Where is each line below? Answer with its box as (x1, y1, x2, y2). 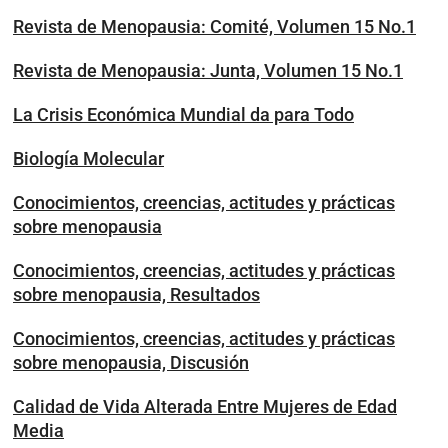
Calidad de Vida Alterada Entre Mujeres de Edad (13, 396, 397, 417)
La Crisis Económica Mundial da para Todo (13, 104, 354, 125)
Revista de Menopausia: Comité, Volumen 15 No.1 (13, 16, 416, 37)
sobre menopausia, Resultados (13, 284, 260, 305)
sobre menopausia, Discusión (13, 352, 249, 373)
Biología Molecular (13, 148, 164, 169)
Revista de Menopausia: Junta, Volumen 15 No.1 (13, 60, 403, 81)
